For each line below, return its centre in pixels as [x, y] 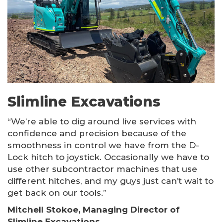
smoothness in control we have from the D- [103, 145]
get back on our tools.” [57, 193]
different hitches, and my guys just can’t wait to [111, 181]
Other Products [37, 10]
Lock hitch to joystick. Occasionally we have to [108, 157]
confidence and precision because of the [97, 133]
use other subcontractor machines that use [102, 169]
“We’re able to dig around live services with [102, 121]
